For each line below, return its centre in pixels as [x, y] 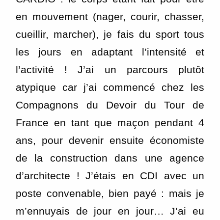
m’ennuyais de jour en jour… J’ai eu [110, 211]
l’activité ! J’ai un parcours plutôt [110, 69]
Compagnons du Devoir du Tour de [110, 105]
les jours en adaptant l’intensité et [110, 52]
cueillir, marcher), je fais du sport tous [110, 34]
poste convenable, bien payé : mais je [110, 193]
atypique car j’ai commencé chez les [110, 87]
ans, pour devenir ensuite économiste [110, 140]
